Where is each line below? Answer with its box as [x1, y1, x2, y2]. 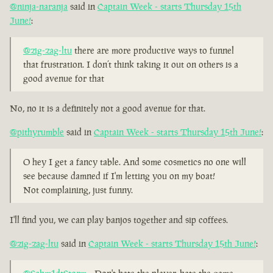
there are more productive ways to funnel [72, 44, 234, 57]
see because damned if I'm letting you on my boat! [23, 170, 215, 182]
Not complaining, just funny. [23, 184, 133, 196]
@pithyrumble [10, 126, 64, 138]
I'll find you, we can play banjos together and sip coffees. [10, 214, 228, 226]
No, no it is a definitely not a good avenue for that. [10, 102, 205, 115]
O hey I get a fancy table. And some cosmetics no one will [23, 156, 246, 168]
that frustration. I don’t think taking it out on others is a [23, 58, 238, 71]
